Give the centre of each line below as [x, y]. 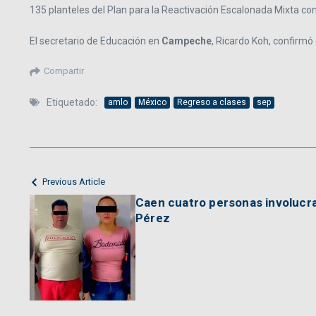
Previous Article [74, 182]
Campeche [187, 41]
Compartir [64, 71]
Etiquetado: [72, 103]
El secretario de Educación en [96, 41]
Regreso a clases [212, 102]
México [152, 102]
